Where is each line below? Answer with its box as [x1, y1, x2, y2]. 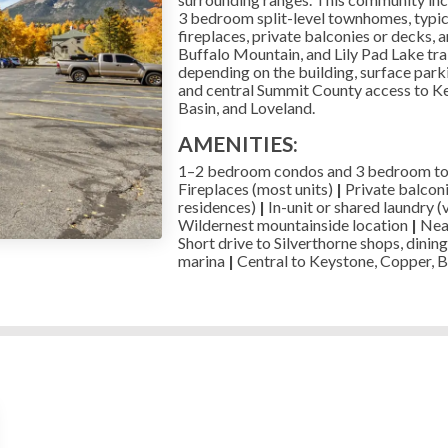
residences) [177, 196, 259, 216]
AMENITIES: [177, 130, 298, 156]
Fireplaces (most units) [177, 178, 333, 198]
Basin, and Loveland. [177, 97, 315, 117]
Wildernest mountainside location [177, 214, 408, 234]
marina [177, 250, 225, 270]
